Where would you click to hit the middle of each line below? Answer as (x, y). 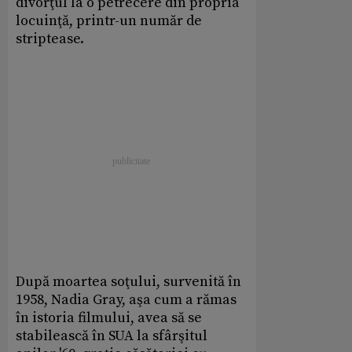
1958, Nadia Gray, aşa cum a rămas (126, 300)
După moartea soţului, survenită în (128, 282)
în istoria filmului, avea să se (109, 318)
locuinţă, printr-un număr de (109, 21)
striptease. (50, 39)
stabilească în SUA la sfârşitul (112, 336)
